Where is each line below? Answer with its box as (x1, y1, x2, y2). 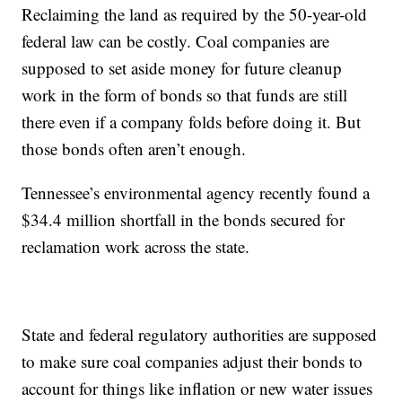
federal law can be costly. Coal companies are (22, 29, 330, 52)
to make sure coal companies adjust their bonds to (22, 349, 363, 372)
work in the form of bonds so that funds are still (22, 83, 348, 106)
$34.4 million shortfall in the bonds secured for (22, 207, 345, 231)
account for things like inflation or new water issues (22, 376, 373, 399)
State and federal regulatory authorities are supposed (22, 322, 378, 345)
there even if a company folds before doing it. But (22, 109, 362, 133)
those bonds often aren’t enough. (22, 136, 247, 160)
